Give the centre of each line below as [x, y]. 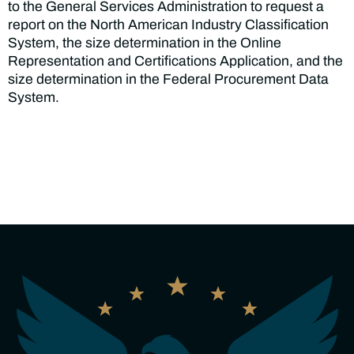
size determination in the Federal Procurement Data [168, 79]
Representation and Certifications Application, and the [175, 61]
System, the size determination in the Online [145, 43]
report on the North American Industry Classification [168, 25]
